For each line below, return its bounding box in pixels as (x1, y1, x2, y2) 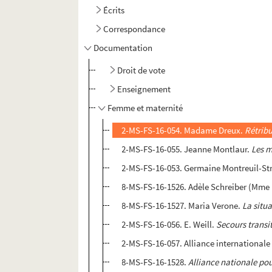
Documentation (93, 42, 153, 54)
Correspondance (103, 23, 166, 35)
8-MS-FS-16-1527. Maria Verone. (121, 200, 243, 212)
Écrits (103, 4, 125, 16)
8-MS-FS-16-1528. (121, 256, 189, 268)
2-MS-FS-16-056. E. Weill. (121, 219, 217, 231)
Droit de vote (117, 64, 166, 76)
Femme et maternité (107, 102, 183, 114)
